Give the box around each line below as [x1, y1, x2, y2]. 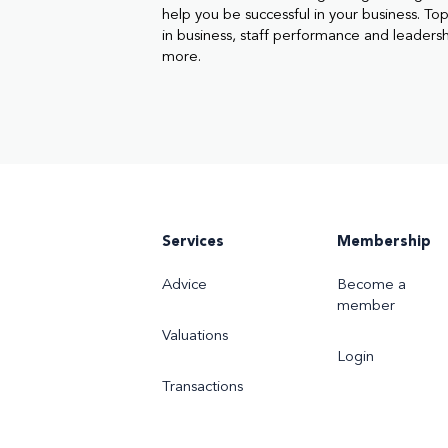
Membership [337, 234, 431, 250]
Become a [337, 277, 406, 293]
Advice [162, 277, 207, 293]
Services [162, 234, 224, 250]
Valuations [162, 328, 228, 344]
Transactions [162, 379, 243, 395]
